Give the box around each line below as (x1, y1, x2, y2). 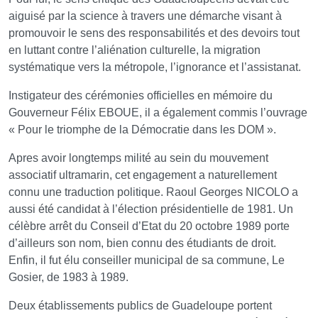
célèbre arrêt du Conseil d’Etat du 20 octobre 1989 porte (9, 220, 290, 233)
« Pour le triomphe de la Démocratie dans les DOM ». (9, 124, 276, 136)
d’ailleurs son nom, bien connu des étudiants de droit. (9, 237, 276, 250)
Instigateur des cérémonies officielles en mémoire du (9, 89, 273, 102)
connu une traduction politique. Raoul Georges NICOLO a (9, 186, 298, 199)
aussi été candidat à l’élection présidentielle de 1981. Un (9, 203, 293, 216)
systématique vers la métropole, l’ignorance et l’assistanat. (9, 61, 301, 74)
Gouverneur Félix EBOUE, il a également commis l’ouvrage (9, 106, 307, 119)
